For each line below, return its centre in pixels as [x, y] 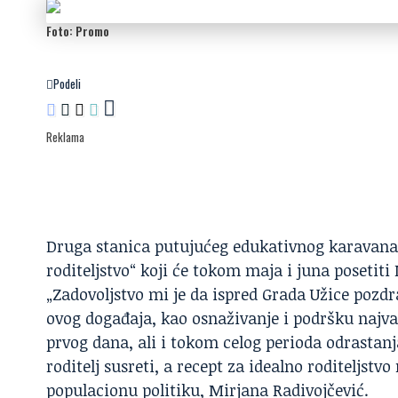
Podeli [67, 83]
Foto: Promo [78, 31]
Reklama [65, 136]
